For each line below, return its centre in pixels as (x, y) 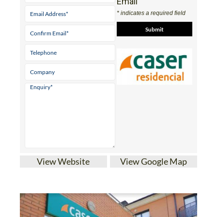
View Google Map (154, 161)
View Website (63, 161)
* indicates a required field (151, 13)
